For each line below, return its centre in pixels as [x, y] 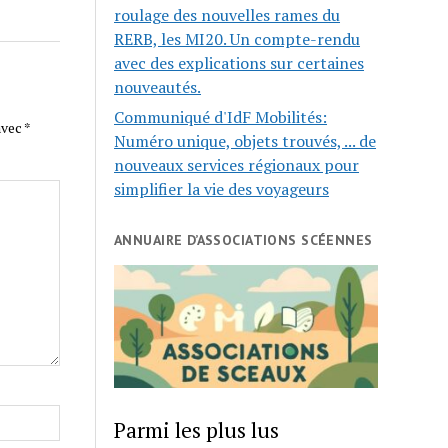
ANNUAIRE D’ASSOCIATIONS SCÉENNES [243, 240]
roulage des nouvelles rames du [227, 15]
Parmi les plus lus [197, 429]
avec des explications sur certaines [239, 63]
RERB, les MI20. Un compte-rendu [237, 39]
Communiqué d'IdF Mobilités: [221, 117]
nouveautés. [158, 87]
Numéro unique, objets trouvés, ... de [245, 141]
